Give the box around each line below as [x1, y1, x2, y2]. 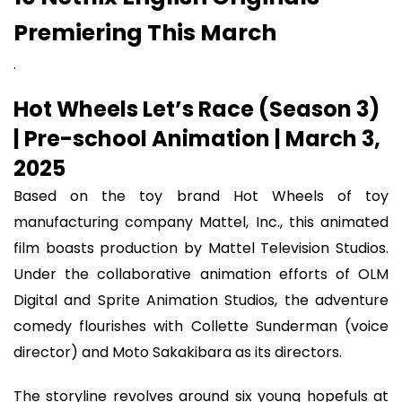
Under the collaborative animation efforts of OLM [13, 264, 389, 285]
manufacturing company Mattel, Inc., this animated [13, 212, 389, 233]
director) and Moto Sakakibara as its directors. [13, 342, 342, 363]
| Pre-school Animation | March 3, [13, 124, 380, 154]
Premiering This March [13, 16, 276, 48]
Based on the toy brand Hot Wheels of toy [13, 186, 389, 207]
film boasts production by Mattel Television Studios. [13, 238, 389, 259]
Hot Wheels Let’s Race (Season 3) [13, 94, 380, 125]
